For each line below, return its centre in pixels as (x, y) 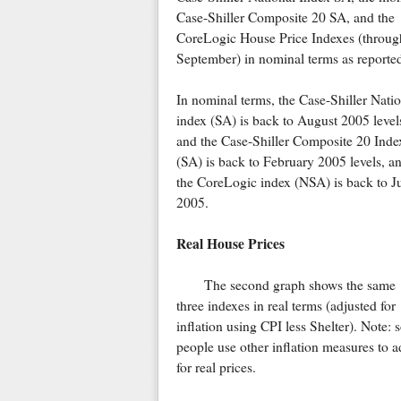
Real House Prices (230, 244)
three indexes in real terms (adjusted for (286, 306)
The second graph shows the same (299, 285)
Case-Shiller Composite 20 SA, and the (285, 17)
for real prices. (216, 367)
